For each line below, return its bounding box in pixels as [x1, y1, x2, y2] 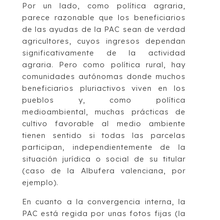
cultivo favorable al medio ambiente [22, 119, 186, 129]
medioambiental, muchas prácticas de [22, 107, 186, 117]
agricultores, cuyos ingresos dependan [22, 36, 186, 46]
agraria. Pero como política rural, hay [22, 60, 186, 70]
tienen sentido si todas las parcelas [22, 131, 186, 140]
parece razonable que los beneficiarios [22, 13, 186, 23]
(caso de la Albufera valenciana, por [22, 166, 186, 176]
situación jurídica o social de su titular [22, 154, 186, 164]
